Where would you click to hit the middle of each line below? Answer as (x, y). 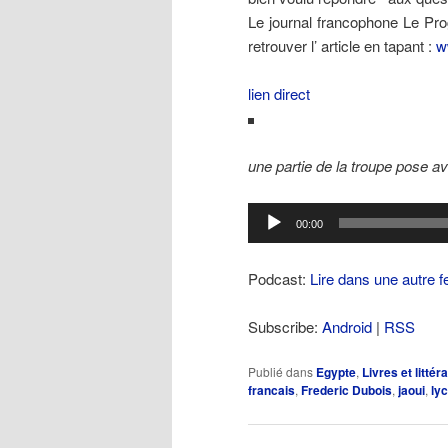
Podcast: (279, 278)
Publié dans (280, 372)
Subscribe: (285, 327)
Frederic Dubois (346, 390)
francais (271, 390)
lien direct (279, 93)
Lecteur (271, 213)
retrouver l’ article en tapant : (342, 45)
